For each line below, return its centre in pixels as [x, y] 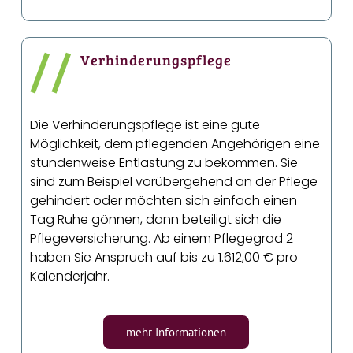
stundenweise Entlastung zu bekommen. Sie [164, 163]
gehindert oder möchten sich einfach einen [164, 201]
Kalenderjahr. [70, 277]
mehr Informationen [176, 333]
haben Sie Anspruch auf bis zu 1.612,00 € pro [164, 258]
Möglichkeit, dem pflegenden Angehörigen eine [175, 144]
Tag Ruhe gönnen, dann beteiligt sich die [156, 220]
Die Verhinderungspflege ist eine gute [145, 125]
